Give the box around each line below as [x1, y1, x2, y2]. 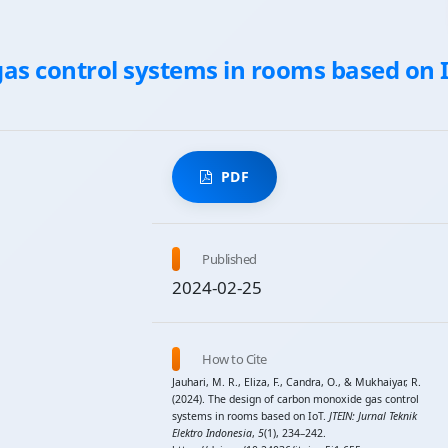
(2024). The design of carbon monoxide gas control [172, 391, 420, 406]
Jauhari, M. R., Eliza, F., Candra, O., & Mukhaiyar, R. [172, 374, 422, 389]
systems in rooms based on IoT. [172, 408, 330, 423]
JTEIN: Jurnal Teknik [329, 408, 418, 423]
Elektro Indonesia [172, 425, 253, 440]
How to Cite [202, 349, 267, 368]
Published [202, 250, 257, 269]
